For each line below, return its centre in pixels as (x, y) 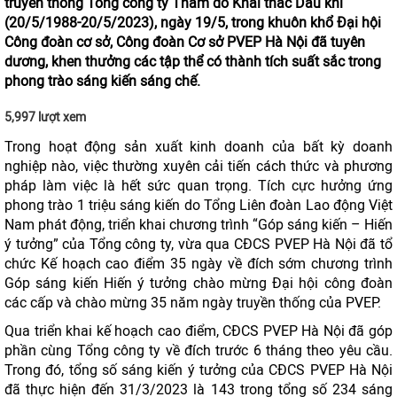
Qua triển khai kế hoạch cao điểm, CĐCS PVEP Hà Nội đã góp (198, 331)
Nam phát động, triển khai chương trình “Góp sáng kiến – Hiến (198, 225)
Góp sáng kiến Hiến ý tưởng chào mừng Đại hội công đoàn (198, 283)
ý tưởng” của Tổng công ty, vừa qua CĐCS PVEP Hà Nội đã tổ (198, 244)
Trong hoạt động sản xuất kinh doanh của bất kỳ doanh (198, 147)
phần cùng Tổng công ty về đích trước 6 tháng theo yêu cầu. (198, 350)
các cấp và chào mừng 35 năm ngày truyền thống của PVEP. (193, 303)
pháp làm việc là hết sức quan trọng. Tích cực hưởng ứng (198, 186)
